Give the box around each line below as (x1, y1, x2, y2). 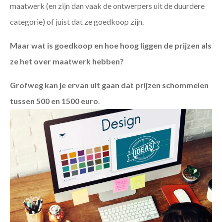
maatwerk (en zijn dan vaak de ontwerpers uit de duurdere (10, 1, 205, 11)
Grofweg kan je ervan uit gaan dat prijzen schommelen (10, 80, 209, 90)
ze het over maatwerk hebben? (10, 56, 124, 66)
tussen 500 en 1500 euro (10, 96, 98, 106)
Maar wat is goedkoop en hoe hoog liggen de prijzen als (10, 41, 212, 51)
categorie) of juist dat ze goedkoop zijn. (10, 17, 144, 27)
